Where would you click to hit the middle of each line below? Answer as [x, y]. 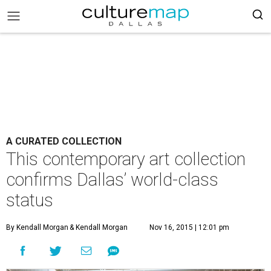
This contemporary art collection [126, 159]
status [30, 200]
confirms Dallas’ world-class [112, 180]
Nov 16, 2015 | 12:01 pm [189, 227]
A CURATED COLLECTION [64, 141]
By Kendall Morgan [37, 227]
